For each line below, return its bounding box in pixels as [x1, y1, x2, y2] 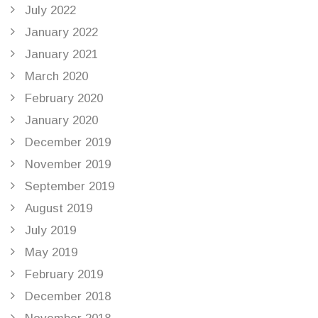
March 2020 [25, 70, 88, 84]
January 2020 [25, 114, 98, 128]
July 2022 [25, 4, 76, 18]
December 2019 [25, 136, 111, 150]
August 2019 [25, 202, 92, 216]
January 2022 [25, 26, 98, 40]
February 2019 [25, 268, 103, 282]
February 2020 [25, 92, 103, 106]
